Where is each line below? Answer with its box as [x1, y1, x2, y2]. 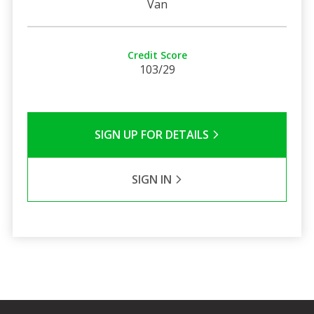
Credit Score [127, 48, 187, 62]
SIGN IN [131, 171, 175, 187]
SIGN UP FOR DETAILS [94, 126, 212, 142]
